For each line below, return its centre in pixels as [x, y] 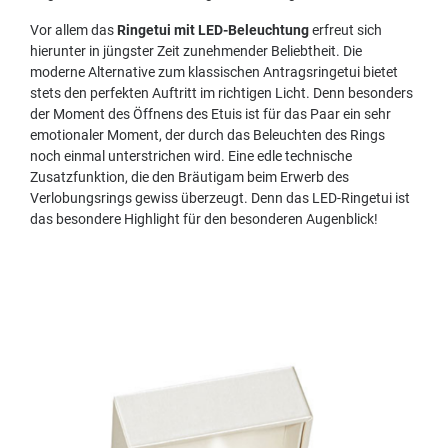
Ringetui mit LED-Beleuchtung [213, 30]
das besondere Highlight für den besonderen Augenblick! [204, 219]
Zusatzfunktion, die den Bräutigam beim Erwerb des [189, 177]
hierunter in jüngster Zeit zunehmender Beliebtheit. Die [196, 51]
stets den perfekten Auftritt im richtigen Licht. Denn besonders [221, 93]
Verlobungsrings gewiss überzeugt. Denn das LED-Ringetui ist [220, 198]
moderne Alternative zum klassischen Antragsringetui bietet [214, 72]
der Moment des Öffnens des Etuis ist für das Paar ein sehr [210, 114]
